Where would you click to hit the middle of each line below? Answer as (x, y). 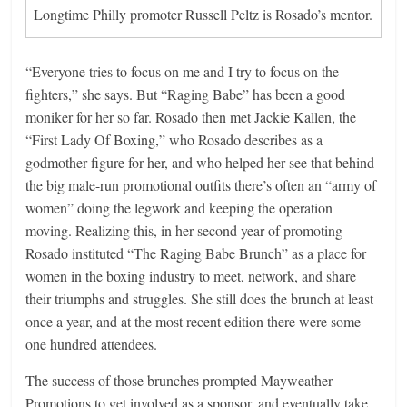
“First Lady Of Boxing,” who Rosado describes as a (174, 139)
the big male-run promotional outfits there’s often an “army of (201, 184)
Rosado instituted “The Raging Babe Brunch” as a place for (196, 253)
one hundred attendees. (92, 343)
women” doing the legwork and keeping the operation (179, 207)
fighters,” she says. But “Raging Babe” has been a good (186, 94)
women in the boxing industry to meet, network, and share (191, 275)
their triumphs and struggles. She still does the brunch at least (200, 298)
